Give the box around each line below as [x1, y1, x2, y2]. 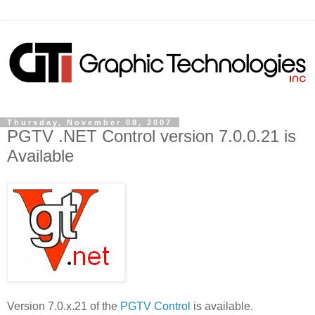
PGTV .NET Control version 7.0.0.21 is [7, 126, 296, 146]
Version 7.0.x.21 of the [7, 300, 120, 312]
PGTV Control [120, 300, 193, 312]
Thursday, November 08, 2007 [7, 117, 172, 127]
